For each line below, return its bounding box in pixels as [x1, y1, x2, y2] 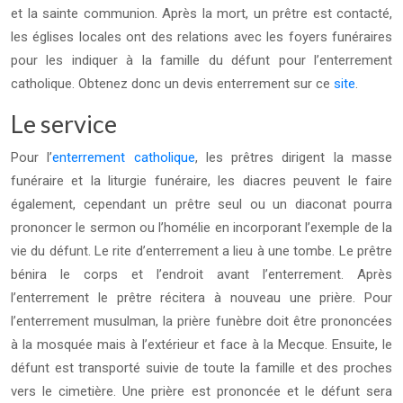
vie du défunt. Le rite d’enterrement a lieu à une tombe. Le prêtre [11, 243, 392, 259]
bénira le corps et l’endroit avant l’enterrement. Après [11, 266, 392, 282]
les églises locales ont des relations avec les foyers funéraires [11, 29, 392, 45]
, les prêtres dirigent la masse [194, 149, 393, 166]
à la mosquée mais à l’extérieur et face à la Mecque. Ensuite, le [11, 336, 392, 353]
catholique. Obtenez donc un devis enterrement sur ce [11, 76, 334, 92]
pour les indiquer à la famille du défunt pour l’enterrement [11, 52, 392, 68]
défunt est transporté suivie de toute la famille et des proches [11, 360, 392, 376]
